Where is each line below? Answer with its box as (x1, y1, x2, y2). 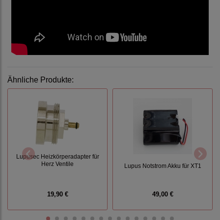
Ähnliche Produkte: (7, 76, 74, 84)
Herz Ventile (41, 160, 74, 167)
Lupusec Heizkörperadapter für (16, 153, 99, 160)
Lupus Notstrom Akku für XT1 (124, 163, 201, 169)
